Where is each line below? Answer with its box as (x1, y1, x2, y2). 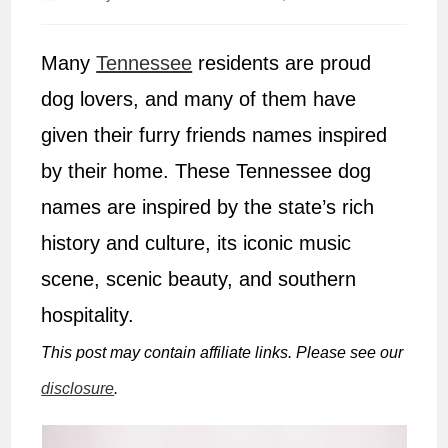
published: (197, 2, 269, 19)
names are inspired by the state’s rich (41, 196, 375, 219)
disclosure (41, 380, 115, 398)
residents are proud (192, 52, 372, 75)
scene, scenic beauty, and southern (41, 268, 357, 291)
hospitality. (41, 304, 135, 327)
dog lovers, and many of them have (41, 88, 357, 111)
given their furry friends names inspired (41, 124, 388, 147)
